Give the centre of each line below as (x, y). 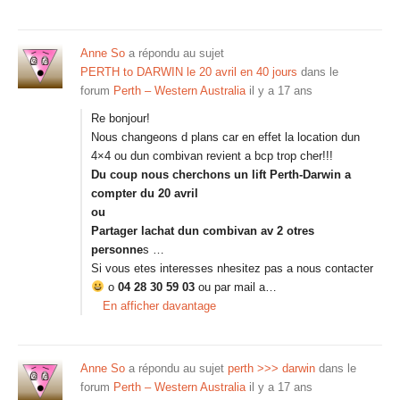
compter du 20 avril (145, 193)
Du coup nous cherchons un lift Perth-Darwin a (221, 175)
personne (117, 250)
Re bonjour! (121, 118)
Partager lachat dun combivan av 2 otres (203, 231)
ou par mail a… (237, 287)
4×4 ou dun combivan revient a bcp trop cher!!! (212, 156)
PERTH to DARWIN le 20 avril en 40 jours (189, 72)
